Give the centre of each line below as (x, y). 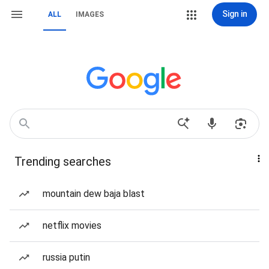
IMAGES (90, 14)
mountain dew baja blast (94, 194)
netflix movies (72, 225)
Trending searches (63, 162)
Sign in (234, 14)
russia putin (66, 257)
